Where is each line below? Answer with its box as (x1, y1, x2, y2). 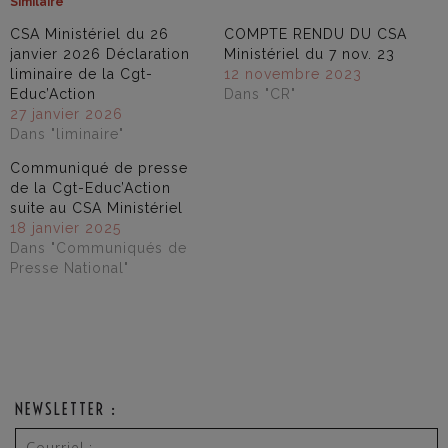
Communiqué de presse (10, 160, 188, 177)
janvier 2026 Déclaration (10, 46, 190, 63)
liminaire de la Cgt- (10, 66, 153, 83)
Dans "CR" (224, 86, 296, 103)
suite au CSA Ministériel (10, 200, 183, 217)
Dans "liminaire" (10, 126, 124, 143)
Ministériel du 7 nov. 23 (224, 46, 395, 63)
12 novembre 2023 (224, 66, 362, 83)
